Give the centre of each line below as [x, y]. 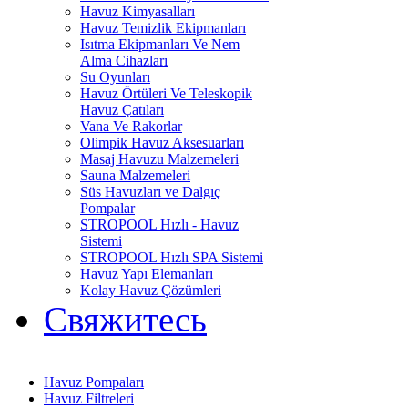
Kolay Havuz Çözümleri [151, 290]
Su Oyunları [115, 77]
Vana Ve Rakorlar [131, 126]
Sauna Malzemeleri [135, 175]
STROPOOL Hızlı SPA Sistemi [172, 257]
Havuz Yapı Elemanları [147, 274]
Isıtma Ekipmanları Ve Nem [160, 44]
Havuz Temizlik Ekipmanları [163, 28]
